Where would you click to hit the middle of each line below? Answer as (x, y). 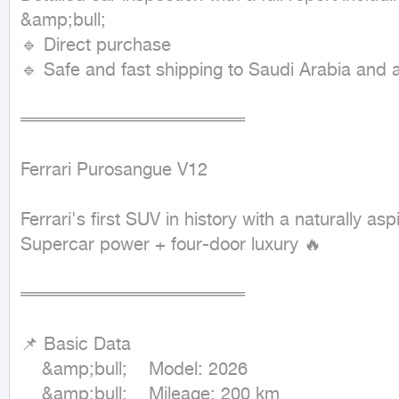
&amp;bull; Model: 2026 (31, 370)
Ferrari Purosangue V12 (114, 171)
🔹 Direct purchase (96, 46)
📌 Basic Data (76, 345)
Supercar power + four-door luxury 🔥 (171, 245)
